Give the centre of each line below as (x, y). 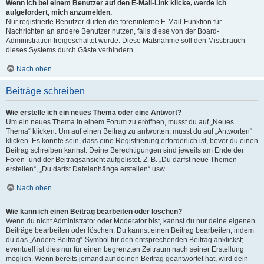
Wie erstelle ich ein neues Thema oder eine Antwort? (94, 112)
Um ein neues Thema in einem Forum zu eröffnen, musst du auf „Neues (120, 122)
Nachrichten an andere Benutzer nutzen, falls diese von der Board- (113, 31)
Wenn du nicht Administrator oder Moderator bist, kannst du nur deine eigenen (131, 221)
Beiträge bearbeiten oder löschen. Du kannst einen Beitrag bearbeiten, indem (130, 230)
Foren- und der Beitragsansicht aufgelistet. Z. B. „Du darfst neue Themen (121, 159)
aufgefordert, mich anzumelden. (59, 12)
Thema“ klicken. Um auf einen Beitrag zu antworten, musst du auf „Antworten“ (129, 131)
